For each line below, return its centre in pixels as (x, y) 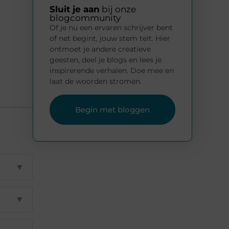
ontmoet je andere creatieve (100, 49)
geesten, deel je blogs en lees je (106, 60)
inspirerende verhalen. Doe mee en (112, 71)
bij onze (118, 9)
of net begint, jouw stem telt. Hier (110, 39)
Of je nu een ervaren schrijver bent (111, 28)
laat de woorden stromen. (96, 82)
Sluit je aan (75, 9)
